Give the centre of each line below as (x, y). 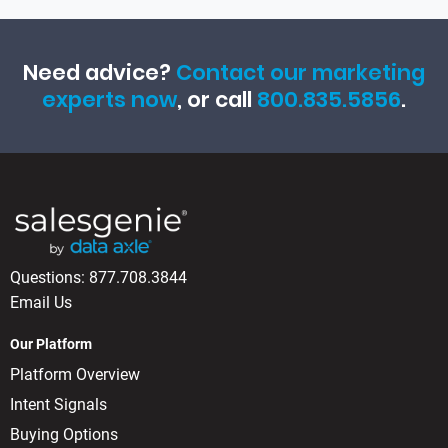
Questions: (49, 277)
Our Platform (51, 343)
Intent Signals (58, 404)
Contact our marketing (300, 72)
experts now (109, 99)
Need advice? (99, 72)
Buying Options (64, 434)
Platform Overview (75, 374)
